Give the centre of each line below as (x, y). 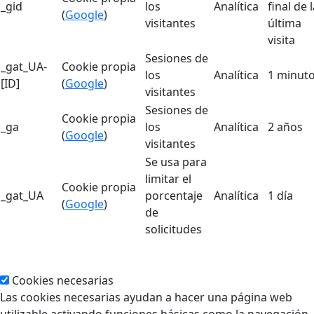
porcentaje (174, 196)
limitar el (168, 179)
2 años (285, 127)
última (285, 23)
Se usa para (176, 162)
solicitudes (173, 230)
